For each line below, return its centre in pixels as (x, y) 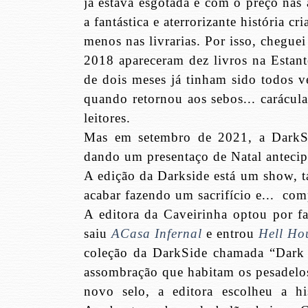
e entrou (230, 233)
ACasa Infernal (157, 233)
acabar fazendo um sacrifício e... (179, 195)
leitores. (107, 118)
